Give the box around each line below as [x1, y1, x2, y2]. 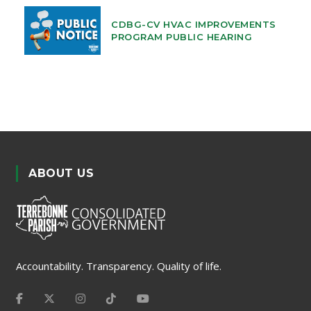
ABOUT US [28, 166, 94, 180]
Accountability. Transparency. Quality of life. [16, 259, 221, 274]
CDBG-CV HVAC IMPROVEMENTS [111, 18, 276, 30]
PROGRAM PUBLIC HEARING [111, 31, 252, 42]
